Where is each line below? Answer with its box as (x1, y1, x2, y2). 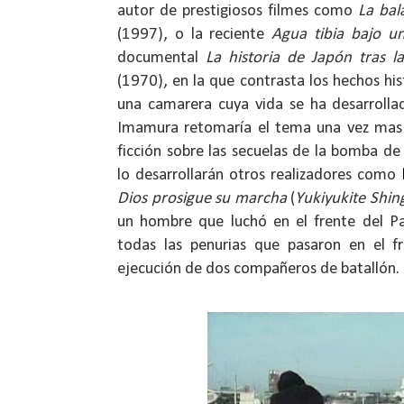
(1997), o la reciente (117, 25, 272, 43)
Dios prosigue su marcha (117, 189, 287, 207)
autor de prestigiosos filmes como (117, 2, 358, 20)
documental (117, 49, 206, 67)
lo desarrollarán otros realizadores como (117, 166, 402, 184)
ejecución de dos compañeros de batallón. (117, 260, 399, 278)
